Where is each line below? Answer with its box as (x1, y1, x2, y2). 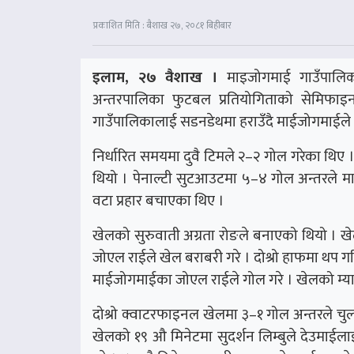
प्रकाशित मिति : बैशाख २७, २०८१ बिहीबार (93, 17, 232, 34)
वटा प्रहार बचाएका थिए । (92, 188, 224, 214)
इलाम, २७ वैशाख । (92, 65, 217, 91)
